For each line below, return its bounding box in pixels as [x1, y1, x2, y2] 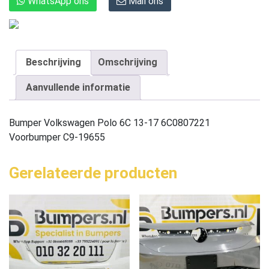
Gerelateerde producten [9, 163, 177, 182]
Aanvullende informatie [26, 81, 130, 93]
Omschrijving [98, 56, 157, 68]
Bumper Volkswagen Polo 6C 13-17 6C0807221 [9, 116, 210, 128]
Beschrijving [26, 56, 81, 68]
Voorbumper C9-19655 [9, 131, 105, 143]
